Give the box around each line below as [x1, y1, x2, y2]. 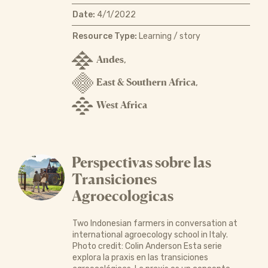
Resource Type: [72, 31, 137, 41]
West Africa [96, 98, 147, 111]
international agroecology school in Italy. [72, 229, 228, 240]
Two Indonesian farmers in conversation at [72, 218, 237, 229]
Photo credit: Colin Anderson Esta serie [72, 240, 222, 251]
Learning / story [136, 31, 200, 41]
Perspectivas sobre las [71, 153, 211, 171]
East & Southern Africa [96, 75, 196, 88]
